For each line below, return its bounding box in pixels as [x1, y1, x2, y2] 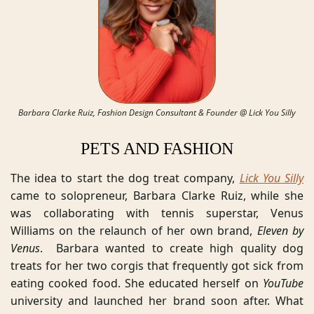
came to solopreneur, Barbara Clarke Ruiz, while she [11, 187, 303, 203]
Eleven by [257, 222, 304, 238]
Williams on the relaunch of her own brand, [11, 222, 257, 238]
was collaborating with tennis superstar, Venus [11, 205, 303, 221]
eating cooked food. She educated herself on [11, 275, 263, 291]
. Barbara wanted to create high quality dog [40, 240, 303, 256]
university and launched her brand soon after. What [11, 292, 303, 308]
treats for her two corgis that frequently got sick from [11, 257, 303, 273]
